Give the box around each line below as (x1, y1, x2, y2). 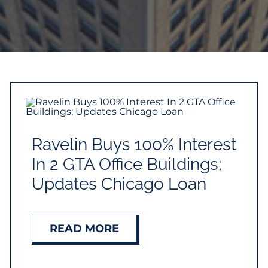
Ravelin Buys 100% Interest (32, 135, 237, 154)
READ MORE (50, 222, 120, 235)
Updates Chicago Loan (32, 174, 207, 194)
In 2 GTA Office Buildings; (32, 154, 223, 174)
